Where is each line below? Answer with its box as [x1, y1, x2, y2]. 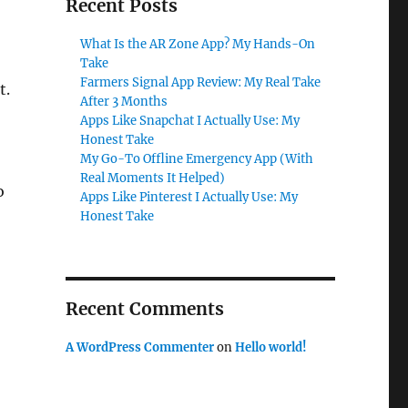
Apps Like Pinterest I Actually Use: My [80, 189, 299, 205]
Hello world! [234, 340, 307, 355]
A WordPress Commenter [65, 340, 214, 355]
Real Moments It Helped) [80, 170, 226, 186]
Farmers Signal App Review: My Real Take [80, 75, 321, 90]
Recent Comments [65, 298, 224, 320]
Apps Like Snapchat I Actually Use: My [80, 113, 301, 128]
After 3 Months [80, 94, 168, 109]
